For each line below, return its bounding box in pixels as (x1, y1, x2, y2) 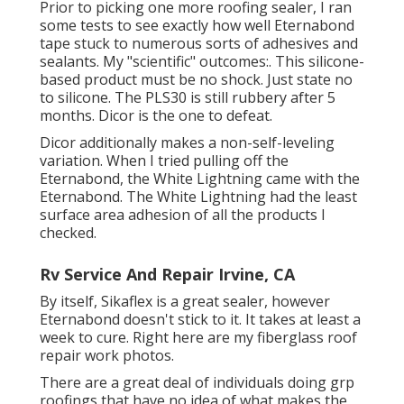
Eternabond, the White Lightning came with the (40, 168, 360, 188)
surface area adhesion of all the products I (40, 204, 326, 225)
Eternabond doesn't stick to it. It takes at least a (40, 308, 361, 329)
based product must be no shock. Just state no (40, 69, 353, 89)
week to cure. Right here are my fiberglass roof (40, 326, 357, 347)
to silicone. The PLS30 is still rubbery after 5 (40, 87, 335, 107)
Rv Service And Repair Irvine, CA (40, 262, 295, 285)
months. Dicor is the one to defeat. (40, 105, 272, 125)
